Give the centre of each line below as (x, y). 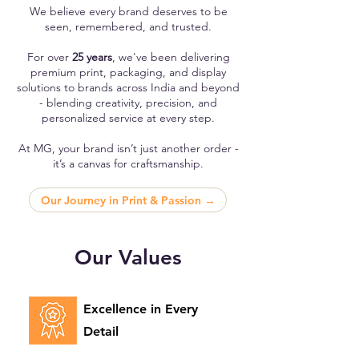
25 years (90, 57)
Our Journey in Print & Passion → (128, 200)
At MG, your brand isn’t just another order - (128, 148)
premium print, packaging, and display (128, 72)
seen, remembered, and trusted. (128, 26)
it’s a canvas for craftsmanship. (128, 163)
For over (48, 57)
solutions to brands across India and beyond (128, 87)
